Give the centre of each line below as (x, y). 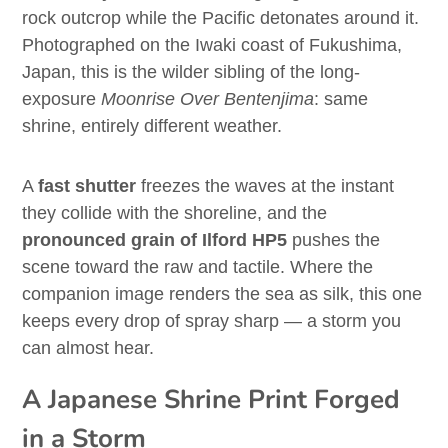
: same (341, 99)
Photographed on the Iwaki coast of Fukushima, (212, 45)
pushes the (334, 240)
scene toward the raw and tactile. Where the (198, 267)
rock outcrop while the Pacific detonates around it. (221, 18)
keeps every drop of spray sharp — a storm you (212, 321)
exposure (62, 99)
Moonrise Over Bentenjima (208, 99)
